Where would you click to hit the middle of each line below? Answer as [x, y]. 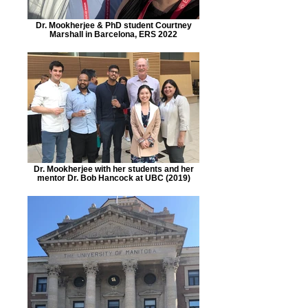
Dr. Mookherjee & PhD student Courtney [113, 25]
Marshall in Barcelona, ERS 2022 [113, 34]
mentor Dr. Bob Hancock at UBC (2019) [113, 178]
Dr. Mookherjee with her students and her [113, 169]
